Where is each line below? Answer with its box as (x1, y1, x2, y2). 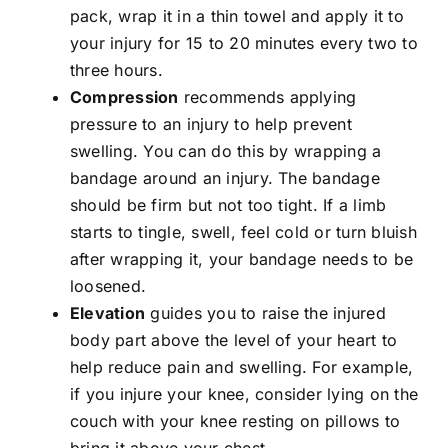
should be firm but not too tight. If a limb (69, 195, 387, 216)
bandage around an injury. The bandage (69, 168, 380, 189)
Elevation (69, 303, 146, 324)
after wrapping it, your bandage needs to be (69, 249, 414, 270)
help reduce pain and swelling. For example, (69, 357, 414, 378)
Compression (69, 87, 179, 108)
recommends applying (178, 87, 357, 108)
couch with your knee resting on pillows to (69, 411, 401, 432)
